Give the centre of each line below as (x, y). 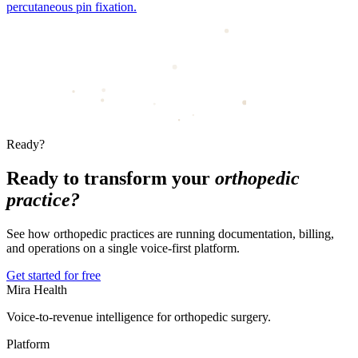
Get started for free (54, 275)
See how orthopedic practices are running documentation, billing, (170, 233)
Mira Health (37, 289)
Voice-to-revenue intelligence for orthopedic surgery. (139, 316)
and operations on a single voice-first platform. (123, 248)
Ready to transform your (111, 179)
